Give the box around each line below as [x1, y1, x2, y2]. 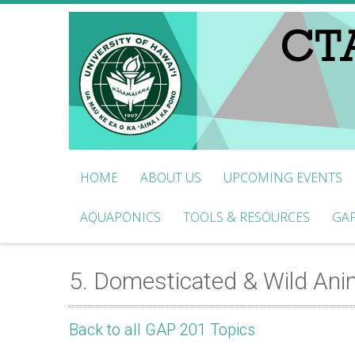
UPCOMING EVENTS [223, 169, 342, 186]
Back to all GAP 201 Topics [69, 320, 255, 339]
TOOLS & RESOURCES [183, 208, 310, 226]
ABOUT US [140, 169, 201, 186]
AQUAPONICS [80, 208, 161, 226]
